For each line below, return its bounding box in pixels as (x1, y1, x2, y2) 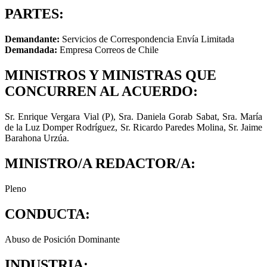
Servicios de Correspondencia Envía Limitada (60, 34, 234, 45)
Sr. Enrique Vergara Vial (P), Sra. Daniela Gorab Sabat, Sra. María (5, 111, 262, 122)
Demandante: (5, 34, 60, 45)
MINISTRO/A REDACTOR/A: (5, 155, 195, 171)
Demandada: (5, 45, 57, 55)
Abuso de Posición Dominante (5, 234, 120, 244)
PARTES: (5, 6, 64, 22)
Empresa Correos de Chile (57, 45, 159, 55)
